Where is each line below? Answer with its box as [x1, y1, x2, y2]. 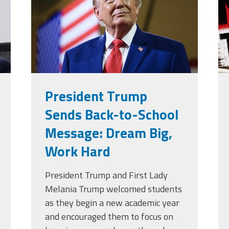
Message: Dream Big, [44, 122, 172, 144]
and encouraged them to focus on [44, 210, 173, 224]
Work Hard [44, 141, 110, 162]
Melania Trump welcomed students [44, 182, 182, 196]
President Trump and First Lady [44, 168, 168, 182]
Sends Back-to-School [44, 104, 179, 125]
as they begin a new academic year [44, 196, 179, 210]
